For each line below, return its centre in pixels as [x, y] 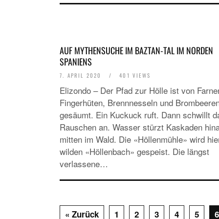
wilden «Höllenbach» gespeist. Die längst [134, 151]
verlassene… [84, 164]
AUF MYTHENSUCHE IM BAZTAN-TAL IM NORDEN [136, 50]
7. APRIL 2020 [82, 75]
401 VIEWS [134, 75]
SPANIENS [76, 62]
